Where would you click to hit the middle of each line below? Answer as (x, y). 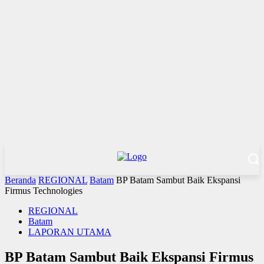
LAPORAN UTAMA (70, 232)
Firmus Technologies (44, 191)
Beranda (20, 180)
